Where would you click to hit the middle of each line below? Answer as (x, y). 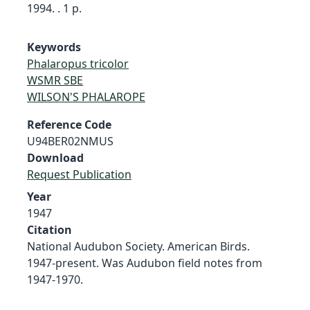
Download (55, 157)
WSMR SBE (55, 80)
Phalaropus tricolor (78, 63)
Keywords (54, 47)
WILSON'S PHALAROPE (86, 97)
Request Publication (79, 174)
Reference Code (69, 124)
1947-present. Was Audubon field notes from (145, 263)
